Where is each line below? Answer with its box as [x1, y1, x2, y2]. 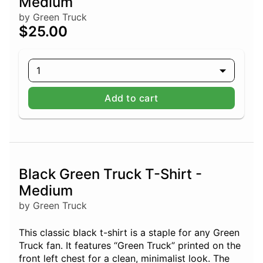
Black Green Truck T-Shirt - [19, 166, 202, 183]
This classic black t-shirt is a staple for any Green [19, 227, 240, 239]
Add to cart [104, 92, 159, 104]
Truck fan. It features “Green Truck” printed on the [19, 240, 241, 252]
